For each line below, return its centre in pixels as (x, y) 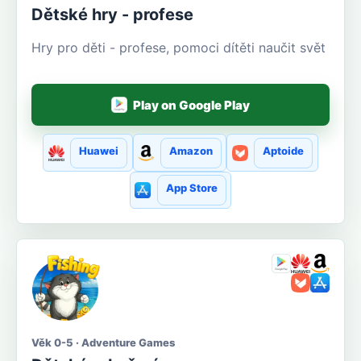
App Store (191, 188)
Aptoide (283, 150)
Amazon (191, 150)
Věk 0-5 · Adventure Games (103, 343)
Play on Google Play (192, 105)
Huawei (99, 150)
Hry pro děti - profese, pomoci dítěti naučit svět (178, 48)
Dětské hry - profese (112, 15)
